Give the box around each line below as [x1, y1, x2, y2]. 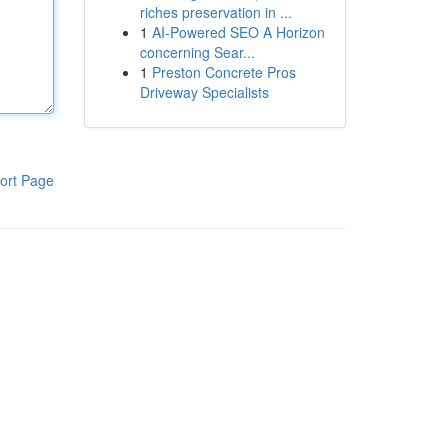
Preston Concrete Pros [151, 62, 296, 82]
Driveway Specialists [139, 82, 269, 102]
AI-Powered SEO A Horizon [151, 22, 325, 42]
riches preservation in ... [139, 2, 292, 22]
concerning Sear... [139, 42, 255, 62]
